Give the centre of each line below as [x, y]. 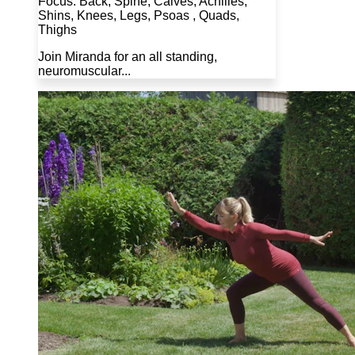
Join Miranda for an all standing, [128, 56]
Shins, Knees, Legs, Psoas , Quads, [139, 15]
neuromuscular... [84, 71]
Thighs [57, 29]
